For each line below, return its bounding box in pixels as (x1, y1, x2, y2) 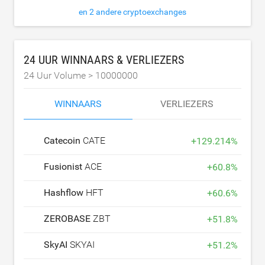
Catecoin (44, 134, 83, 146)
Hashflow (44, 186, 86, 198)
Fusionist (44, 160, 85, 172)
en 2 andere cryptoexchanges (79, 7, 186, 17)
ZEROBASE (44, 212, 93, 224)
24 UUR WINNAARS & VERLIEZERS (24, 52, 184, 67)
